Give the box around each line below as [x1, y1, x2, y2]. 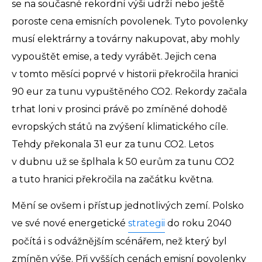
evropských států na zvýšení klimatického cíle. [12, 121, 228, 133]
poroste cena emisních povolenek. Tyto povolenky [12, 16, 248, 27]
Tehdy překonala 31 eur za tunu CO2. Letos [12, 139, 213, 150]
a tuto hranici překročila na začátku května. [12, 174, 213, 185]
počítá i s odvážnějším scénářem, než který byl [12, 236, 227, 247]
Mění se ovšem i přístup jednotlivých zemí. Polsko [12, 200, 244, 212]
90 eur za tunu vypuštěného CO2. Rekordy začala [12, 86, 247, 98]
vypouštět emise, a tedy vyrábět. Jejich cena [12, 51, 216, 63]
